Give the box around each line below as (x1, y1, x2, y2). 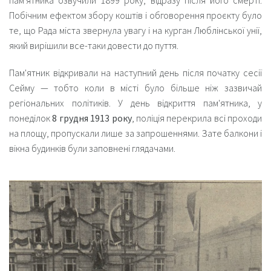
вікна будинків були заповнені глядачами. (9, 142, 175, 154)
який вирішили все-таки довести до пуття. (9, 39, 178, 51)
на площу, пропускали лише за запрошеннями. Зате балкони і (9, 126, 262, 139)
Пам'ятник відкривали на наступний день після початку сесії (9, 66, 262, 79)
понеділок (9, 111, 53, 124)
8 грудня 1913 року (52, 111, 132, 124)
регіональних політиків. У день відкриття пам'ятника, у (9, 96, 262, 109)
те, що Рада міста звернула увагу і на (9, 24, 165, 36)
